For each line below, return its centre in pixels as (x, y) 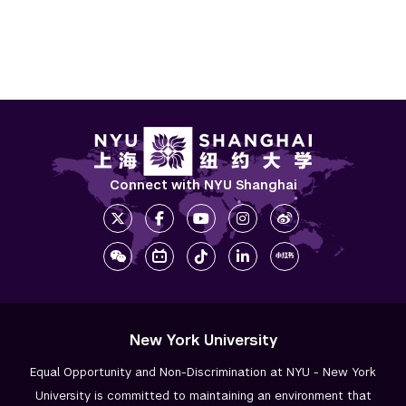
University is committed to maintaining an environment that (203, 396)
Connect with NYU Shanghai (203, 185)
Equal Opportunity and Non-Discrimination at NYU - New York (203, 372)
